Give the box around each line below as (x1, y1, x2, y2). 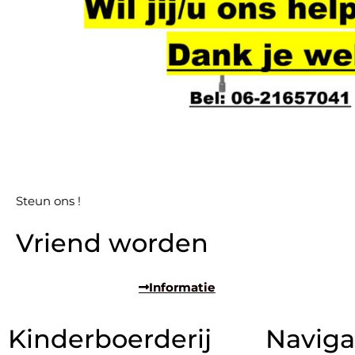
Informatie (149, 280, 216, 296)
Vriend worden (16, 227, 208, 259)
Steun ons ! (16, 193, 81, 209)
